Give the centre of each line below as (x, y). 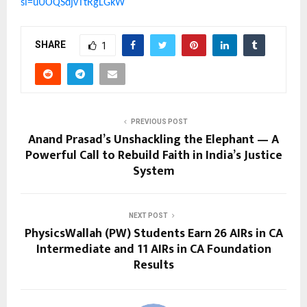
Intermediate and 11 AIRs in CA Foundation (153, 250)
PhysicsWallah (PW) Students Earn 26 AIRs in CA (153, 234)
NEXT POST (148, 216)
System (153, 172)
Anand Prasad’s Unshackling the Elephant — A (153, 140)
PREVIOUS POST (159, 122)
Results (153, 266)
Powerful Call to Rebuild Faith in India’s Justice (153, 156)
